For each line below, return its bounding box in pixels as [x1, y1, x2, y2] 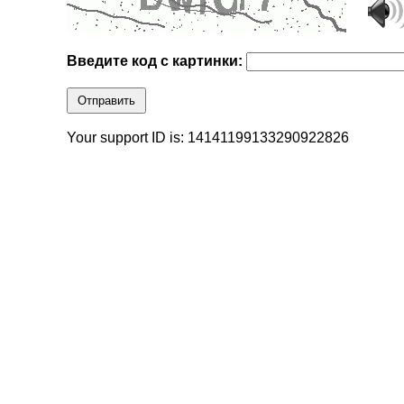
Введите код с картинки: [67, 53, 247, 69]
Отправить [78, 94, 136, 108]
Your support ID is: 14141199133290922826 [67, 130, 350, 146]
